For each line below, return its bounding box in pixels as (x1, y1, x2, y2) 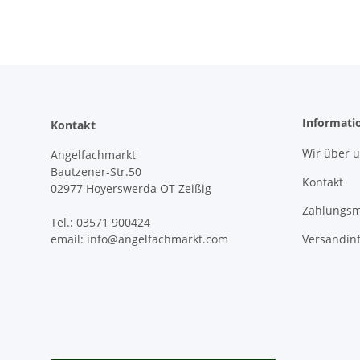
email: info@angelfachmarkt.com (51, 231, 228, 247)
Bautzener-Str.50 (51, 164, 141, 180)
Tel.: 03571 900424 (51, 215, 150, 231)
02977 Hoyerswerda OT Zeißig (51, 181, 211, 197)
